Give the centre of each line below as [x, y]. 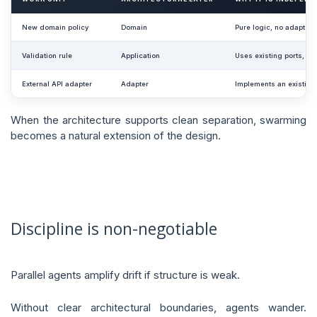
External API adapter [57, 84]
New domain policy [55, 27]
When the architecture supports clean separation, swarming [158, 120]
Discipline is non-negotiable [114, 229]
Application [140, 56]
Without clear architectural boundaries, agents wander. [158, 307]
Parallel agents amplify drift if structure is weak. [125, 275]
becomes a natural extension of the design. [116, 136]
